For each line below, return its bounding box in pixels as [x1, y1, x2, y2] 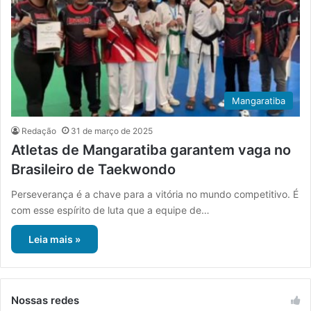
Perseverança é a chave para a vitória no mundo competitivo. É [11, 188, 299, 201]
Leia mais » [28, 233, 81, 246]
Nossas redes [11, 294, 79, 308]
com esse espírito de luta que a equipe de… [11, 204, 210, 217]
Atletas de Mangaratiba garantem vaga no [11, 142, 291, 159]
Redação [22, 126, 56, 137]
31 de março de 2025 [71, 126, 153, 137]
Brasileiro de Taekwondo [11, 161, 176, 178]
